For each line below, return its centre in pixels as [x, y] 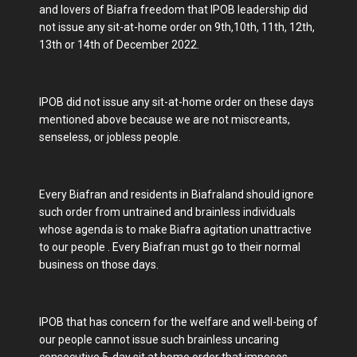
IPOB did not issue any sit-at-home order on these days [177, 102]
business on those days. [100, 265]
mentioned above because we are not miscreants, [165, 120]
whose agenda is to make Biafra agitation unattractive [175, 230]
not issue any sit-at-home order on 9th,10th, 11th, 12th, [177, 27]
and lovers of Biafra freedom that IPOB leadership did [173, 10]
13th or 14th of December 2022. [120, 45]
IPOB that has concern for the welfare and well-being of [178, 322]
